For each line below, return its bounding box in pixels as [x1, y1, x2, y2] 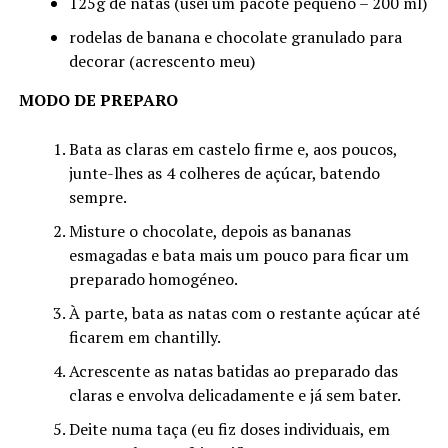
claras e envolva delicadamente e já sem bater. [68, 383, 401, 406]
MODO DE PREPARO [18, 88, 178, 111]
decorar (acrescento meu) [68, 49, 255, 72]
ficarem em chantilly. [68, 325, 221, 348]
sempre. [68, 185, 127, 208]
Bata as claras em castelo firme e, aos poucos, [68, 137, 397, 160]
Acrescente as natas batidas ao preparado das [68, 359, 398, 382]
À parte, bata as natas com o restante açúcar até [68, 301, 420, 324]
